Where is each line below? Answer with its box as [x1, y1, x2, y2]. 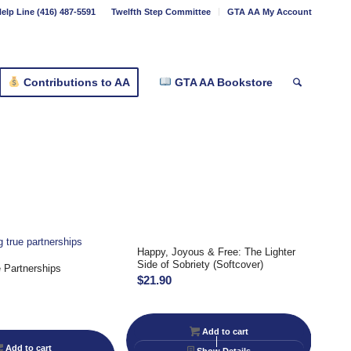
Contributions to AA [20, 76, 131, 89]
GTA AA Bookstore [172, 76, 273, 89]
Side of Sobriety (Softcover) [137, 259, 264, 270]
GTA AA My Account [227, 7, 312, 16]
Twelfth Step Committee [111, 7, 211, 16]
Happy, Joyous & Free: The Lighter [137, 246, 296, 258]
